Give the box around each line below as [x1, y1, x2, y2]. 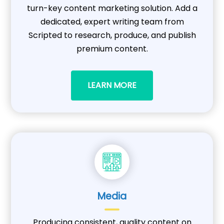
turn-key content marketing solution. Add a [26, 2, 197, 14]
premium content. [76, 43, 148, 55]
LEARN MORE [87, 79, 136, 91]
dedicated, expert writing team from [40, 16, 184, 28]
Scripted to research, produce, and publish [28, 29, 196, 41]
